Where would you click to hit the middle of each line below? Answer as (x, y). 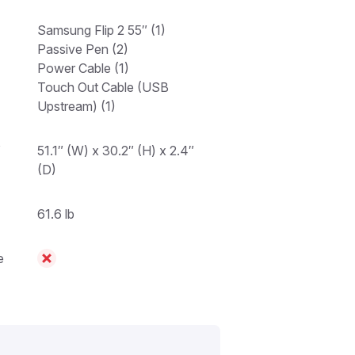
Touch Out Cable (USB (103, 87)
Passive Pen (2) (83, 49)
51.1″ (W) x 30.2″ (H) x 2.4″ (116, 150)
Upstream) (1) (76, 106)
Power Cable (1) (83, 68)
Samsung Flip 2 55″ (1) (101, 30)
